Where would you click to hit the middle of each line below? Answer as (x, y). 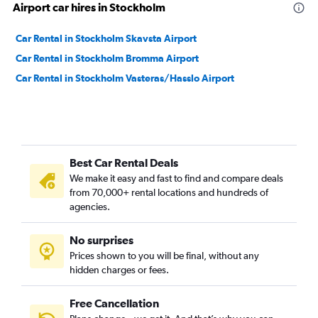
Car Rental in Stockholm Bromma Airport (107, 58)
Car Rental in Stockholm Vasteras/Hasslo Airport (125, 78)
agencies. (90, 207)
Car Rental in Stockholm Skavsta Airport (106, 38)
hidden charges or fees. (119, 270)
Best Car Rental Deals (124, 163)
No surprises (102, 240)
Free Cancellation (114, 303)
